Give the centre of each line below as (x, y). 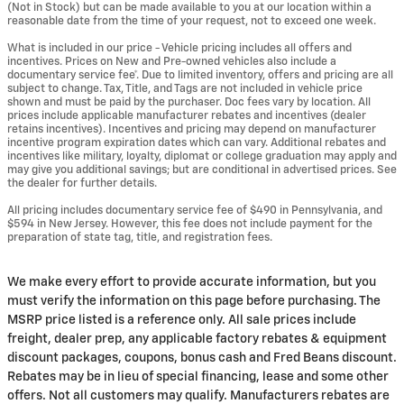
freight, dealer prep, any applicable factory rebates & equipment (197, 339)
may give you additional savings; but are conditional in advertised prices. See (202, 170)
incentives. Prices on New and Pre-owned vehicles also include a (172, 61)
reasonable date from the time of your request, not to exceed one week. (192, 21)
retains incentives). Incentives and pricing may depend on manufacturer (192, 129)
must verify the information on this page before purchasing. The (194, 301)
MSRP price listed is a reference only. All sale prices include (182, 320)
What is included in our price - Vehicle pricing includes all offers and (179, 48)
